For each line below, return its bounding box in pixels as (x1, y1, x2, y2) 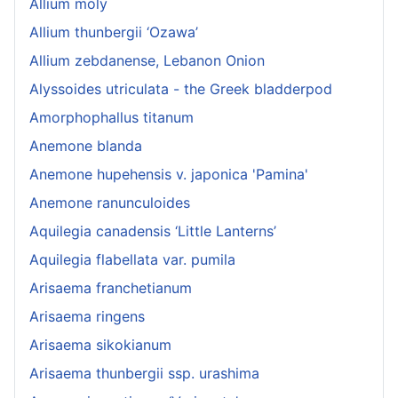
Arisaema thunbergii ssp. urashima (29, 364, 259, 383)
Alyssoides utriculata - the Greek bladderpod (29, 80, 332, 99)
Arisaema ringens (29, 307, 145, 326)
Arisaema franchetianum (29, 279, 192, 298)
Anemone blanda (29, 137, 142, 155)
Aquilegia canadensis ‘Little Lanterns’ (29, 222, 276, 241)
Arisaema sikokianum (29, 336, 171, 354)
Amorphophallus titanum (29, 108, 194, 127)
